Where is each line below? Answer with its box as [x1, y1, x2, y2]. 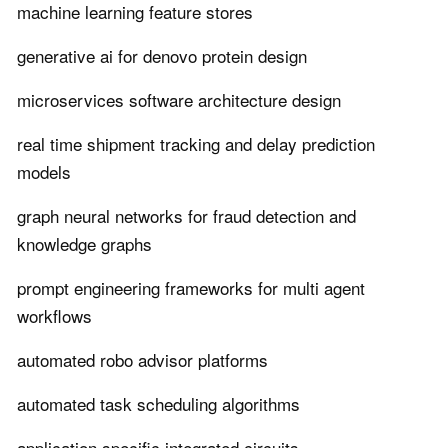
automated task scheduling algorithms [17, 391, 300, 417]
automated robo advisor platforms [17, 347, 268, 373]
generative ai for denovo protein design [17, 43, 307, 69]
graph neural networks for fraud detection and [17, 203, 356, 229]
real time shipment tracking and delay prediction [17, 131, 375, 157]
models [17, 159, 71, 185]
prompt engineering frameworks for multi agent [17, 275, 365, 301]
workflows [17, 303, 92, 329]
